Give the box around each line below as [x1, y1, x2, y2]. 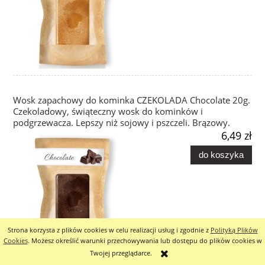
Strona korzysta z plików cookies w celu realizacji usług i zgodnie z [7, 225, 211, 234]
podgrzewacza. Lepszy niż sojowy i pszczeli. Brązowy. [13, 117, 230, 130]
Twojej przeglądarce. [90, 248, 153, 257]
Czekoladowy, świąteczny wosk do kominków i [13, 105, 203, 118]
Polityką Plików [210, 225, 258, 234]
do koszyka [198, 149, 244, 160]
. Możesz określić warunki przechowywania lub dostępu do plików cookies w [27, 236, 262, 245]
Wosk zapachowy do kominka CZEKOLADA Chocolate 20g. [13, 94, 250, 107]
